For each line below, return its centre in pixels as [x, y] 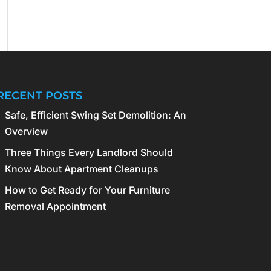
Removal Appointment [56, 206]
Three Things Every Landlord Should [89, 152]
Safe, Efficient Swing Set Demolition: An [96, 115]
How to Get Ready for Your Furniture [88, 190]
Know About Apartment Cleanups [82, 168]
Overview [27, 131]
